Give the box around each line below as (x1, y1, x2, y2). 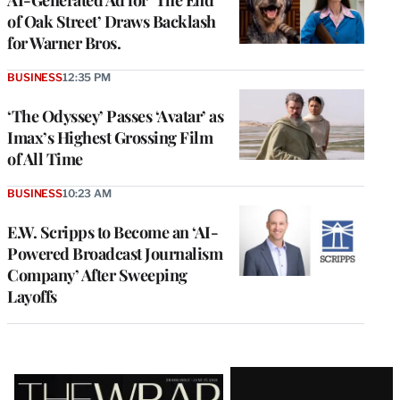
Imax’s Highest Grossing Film (7, 127, 212, 149)
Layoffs (7, 286, 57, 308)
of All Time (7, 148, 83, 171)
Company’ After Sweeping (7, 264, 187, 287)
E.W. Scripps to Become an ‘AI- (7, 221, 218, 244)
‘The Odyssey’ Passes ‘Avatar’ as (7, 105, 223, 128)
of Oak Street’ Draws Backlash (7, 11, 216, 33)
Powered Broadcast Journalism (7, 243, 222, 265)
